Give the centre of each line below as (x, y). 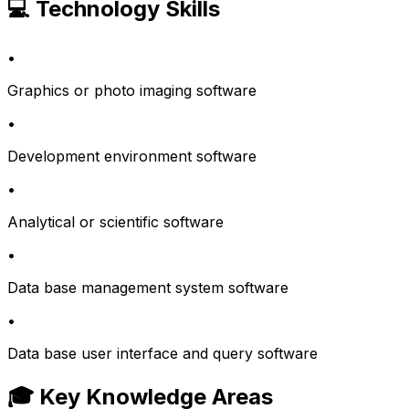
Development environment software (132, 157)
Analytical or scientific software (115, 222)
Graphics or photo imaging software (132, 91)
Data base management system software (148, 288)
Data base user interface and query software (163, 354)
